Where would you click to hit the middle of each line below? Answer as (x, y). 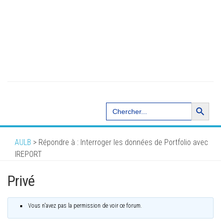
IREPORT (28, 154)
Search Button (200, 102)
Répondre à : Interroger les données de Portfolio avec (123, 143)
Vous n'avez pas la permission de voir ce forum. (85, 206)
